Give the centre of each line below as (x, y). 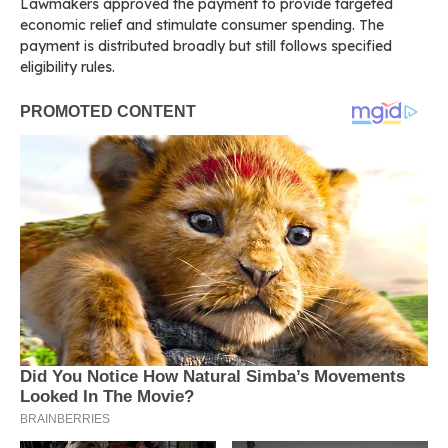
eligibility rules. (67, 66)
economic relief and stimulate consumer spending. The (202, 24)
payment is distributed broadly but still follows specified (206, 45)
